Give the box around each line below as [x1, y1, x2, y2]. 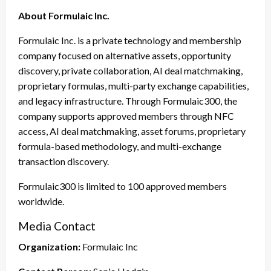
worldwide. [18, 195, 66, 207]
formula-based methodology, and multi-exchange [18, 140, 221, 152]
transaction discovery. [18, 155, 109, 167]
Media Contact [18, 218, 96, 233]
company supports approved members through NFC [18, 109, 234, 122]
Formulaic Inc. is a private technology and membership [18, 34, 241, 46]
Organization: [18, 240, 80, 252]
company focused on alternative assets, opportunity [18, 49, 231, 61]
